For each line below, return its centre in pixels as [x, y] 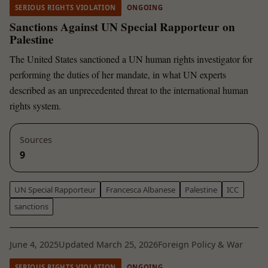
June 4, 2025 [34, 245]
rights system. [35, 106]
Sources [36, 139]
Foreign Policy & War [200, 245]
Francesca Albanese [140, 189]
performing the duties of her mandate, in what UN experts [118, 75]
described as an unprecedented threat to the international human [129, 90]
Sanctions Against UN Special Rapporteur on [122, 27]
